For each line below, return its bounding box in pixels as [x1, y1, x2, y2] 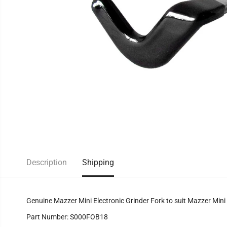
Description [26, 158, 67, 167]
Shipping [82, 158, 114, 167]
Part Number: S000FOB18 [26, 213, 108, 221]
